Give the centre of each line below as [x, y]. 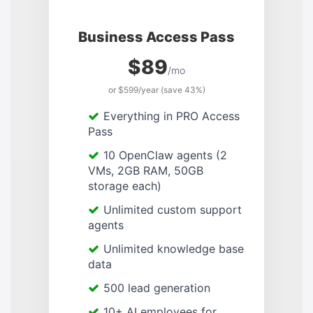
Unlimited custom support [173, 210]
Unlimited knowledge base [174, 249]
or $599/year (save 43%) [156, 90]
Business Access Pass [156, 37]
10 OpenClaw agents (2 [165, 155]
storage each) [125, 186]
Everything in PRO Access [172, 116]
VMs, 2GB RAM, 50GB [146, 171]
